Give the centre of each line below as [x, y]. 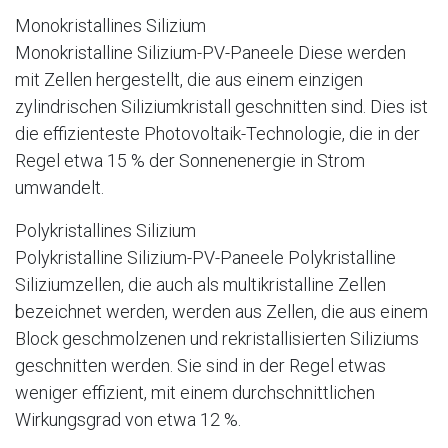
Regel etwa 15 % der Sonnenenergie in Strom [190, 161]
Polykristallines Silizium [105, 231]
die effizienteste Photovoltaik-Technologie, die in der [217, 134]
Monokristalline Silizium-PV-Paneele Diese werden [210, 53]
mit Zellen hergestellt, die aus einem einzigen [189, 80]
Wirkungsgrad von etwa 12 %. [128, 420]
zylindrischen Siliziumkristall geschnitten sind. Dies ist [221, 107]
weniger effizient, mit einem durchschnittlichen [195, 393]
